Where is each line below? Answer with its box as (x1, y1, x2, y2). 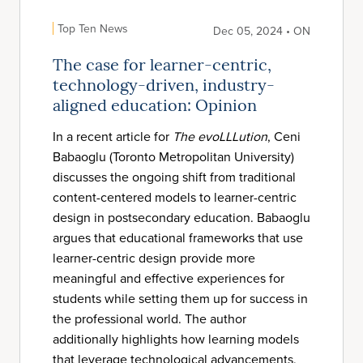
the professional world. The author (53, 310, 246, 327)
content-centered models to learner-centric (53, 188, 297, 206)
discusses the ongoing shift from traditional (53, 168, 296, 186)
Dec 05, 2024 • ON (213, 23, 310, 39)
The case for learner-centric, (53, 58, 271, 75)
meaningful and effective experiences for (53, 269, 284, 287)
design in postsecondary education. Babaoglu (53, 208, 310, 226)
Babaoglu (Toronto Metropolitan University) (53, 147, 294, 165)
